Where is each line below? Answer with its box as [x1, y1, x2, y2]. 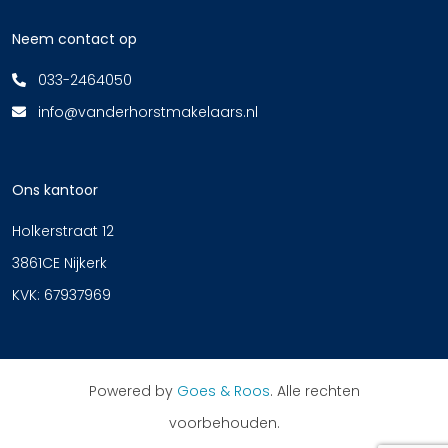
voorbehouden [168, 413, 277, 434]
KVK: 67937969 [12, 285, 111, 306]
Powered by [88, 381, 177, 402]
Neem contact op [12, 29, 137, 50]
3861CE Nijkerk [12, 253, 107, 274]
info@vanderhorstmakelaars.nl [38, 102, 258, 123]
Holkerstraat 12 [12, 221, 114, 242]
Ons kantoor [12, 180, 98, 201]
